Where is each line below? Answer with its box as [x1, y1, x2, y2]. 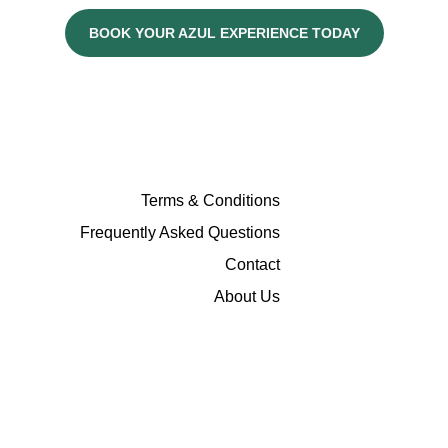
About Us [214, 288, 280, 305]
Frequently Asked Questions [80, 224, 280, 241]
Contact [225, 256, 280, 273]
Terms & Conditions [141, 192, 280, 209]
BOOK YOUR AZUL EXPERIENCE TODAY [88, 24, 360, 41]
